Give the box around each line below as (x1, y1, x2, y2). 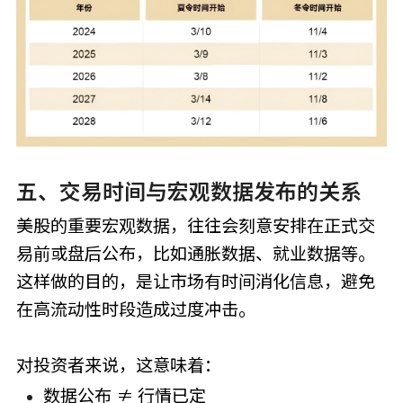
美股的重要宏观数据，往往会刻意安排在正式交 (15, 214, 375, 237)
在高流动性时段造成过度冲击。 (15, 298, 255, 320)
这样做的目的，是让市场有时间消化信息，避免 (15, 270, 375, 292)
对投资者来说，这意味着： (15, 354, 221, 376)
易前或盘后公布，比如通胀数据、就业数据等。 (15, 242, 375, 264)
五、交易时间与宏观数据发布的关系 (15, 178, 362, 205)
